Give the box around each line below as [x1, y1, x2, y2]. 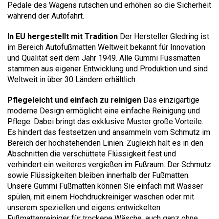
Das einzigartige [141, 95, 199, 105]
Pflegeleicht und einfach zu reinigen [7, 95, 141, 105]
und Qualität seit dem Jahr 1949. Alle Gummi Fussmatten [7, 53, 200, 63]
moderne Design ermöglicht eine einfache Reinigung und [7, 106, 200, 115]
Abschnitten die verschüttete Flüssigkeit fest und [7, 149, 176, 158]
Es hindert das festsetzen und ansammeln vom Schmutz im [7, 127, 210, 137]
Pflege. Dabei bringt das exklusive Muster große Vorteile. [7, 116, 203, 126]
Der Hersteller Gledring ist [118, 31, 209, 41]
